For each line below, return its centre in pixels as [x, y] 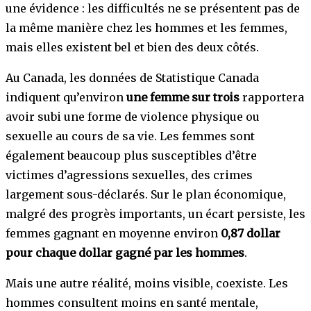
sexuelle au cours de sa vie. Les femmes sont [130, 136]
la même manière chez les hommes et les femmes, [146, 27]
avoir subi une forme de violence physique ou [133, 116]
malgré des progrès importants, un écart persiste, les [155, 213]
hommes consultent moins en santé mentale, [132, 302]
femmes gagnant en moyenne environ [113, 233]
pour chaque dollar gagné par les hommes [125, 252]
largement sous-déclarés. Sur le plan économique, [146, 194]
